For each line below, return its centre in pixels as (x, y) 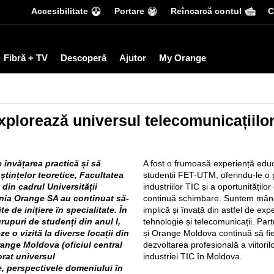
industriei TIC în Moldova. (193, 256)
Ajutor (133, 58)
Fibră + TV (26, 58)
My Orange (183, 58)
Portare (129, 11)
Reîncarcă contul (206, 11)
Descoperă (83, 58)
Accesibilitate (60, 11)
